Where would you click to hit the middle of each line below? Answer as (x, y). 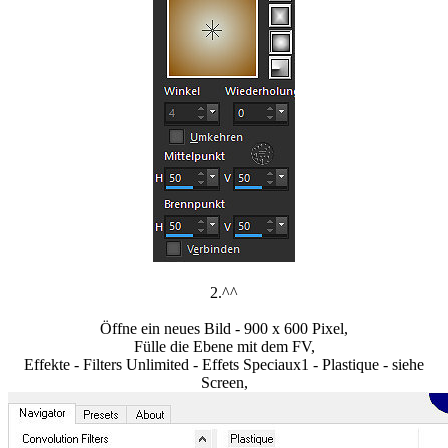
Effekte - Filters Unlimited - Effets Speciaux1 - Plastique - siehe (224, 365)
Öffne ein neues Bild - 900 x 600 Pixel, (224, 329)
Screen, (224, 383)
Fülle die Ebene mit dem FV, (224, 347)
